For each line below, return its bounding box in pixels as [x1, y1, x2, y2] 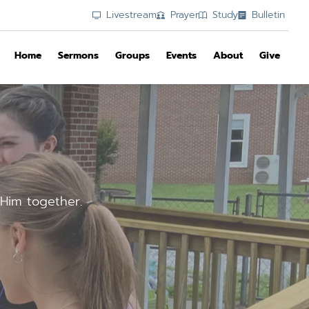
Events [166, 48, 197, 63]
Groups [115, 48, 150, 63]
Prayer [170, 8, 199, 22]
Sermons [58, 48, 99, 63]
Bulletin [252, 8, 285, 22]
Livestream [106, 8, 157, 22]
